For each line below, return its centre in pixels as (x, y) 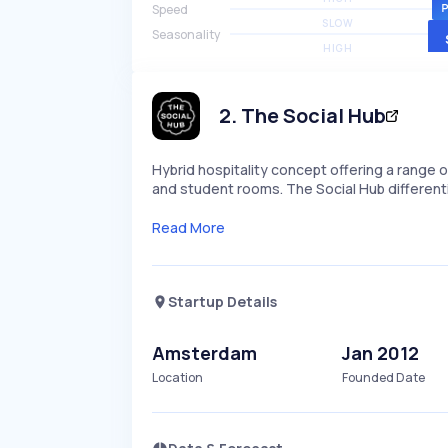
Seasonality (186, 34)
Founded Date (384, 377)
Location (177, 377)
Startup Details (222, 301)
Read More (188, 227)
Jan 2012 (381, 353)
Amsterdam (204, 353)
